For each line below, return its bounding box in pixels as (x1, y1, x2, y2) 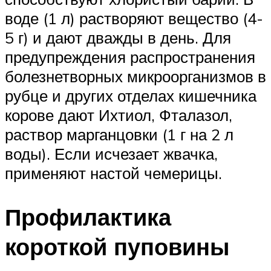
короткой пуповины (5, 232, 229, 262)
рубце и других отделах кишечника (5, 86, 256, 106)
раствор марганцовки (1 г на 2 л (5, 125, 233, 145)
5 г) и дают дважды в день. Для (5, 28, 231, 48)
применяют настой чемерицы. (5, 163, 222, 183)
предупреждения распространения (5, 47, 255, 67)
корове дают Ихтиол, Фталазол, (5, 105, 232, 125)
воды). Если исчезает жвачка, (5, 144, 218, 164)
